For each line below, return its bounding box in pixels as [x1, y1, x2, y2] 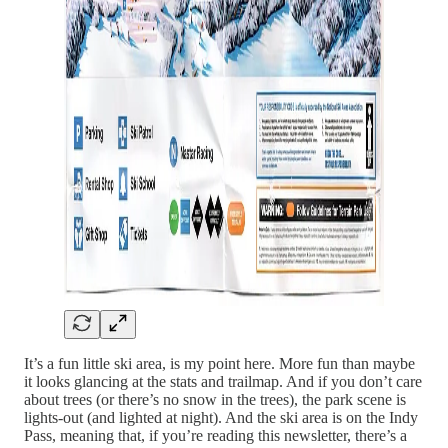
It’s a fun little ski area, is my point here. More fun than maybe [24, 354, 415, 372]
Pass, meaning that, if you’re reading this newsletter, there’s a [24, 426, 407, 444]
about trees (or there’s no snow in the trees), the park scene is [24, 390, 406, 408]
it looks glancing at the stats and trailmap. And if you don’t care [24, 372, 422, 390]
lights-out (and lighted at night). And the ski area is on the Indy [24, 408, 418, 426]
